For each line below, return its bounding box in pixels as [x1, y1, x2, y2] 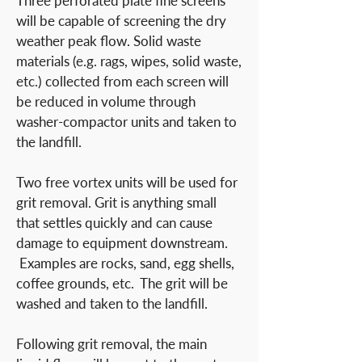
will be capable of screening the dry [16, 12, 226, 29]
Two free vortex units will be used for [16, 174, 238, 191]
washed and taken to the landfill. [16, 295, 221, 312]
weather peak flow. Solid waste [16, 32, 201, 49]
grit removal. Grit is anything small [16, 194, 217, 211]
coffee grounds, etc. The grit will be [16, 275, 228, 292]
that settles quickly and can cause [16, 214, 213, 231]
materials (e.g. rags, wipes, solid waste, [16, 53, 242, 69]
